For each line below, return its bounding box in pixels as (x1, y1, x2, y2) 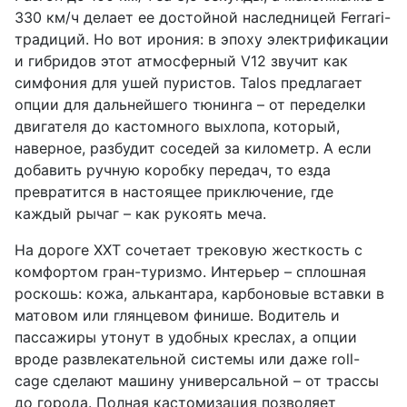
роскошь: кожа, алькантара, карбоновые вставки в (15, 284, 384, 303)
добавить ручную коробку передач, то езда (15, 161, 331, 180)
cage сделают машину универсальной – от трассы (15, 372, 379, 391)
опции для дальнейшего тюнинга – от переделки (15, 95, 366, 114)
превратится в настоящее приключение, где (15, 183, 333, 202)
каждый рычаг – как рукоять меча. (15, 204, 266, 223)
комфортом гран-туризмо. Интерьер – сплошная (15, 263, 366, 282)
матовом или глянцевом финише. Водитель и (15, 306, 340, 325)
